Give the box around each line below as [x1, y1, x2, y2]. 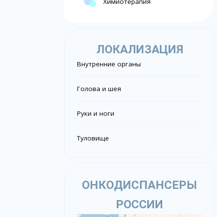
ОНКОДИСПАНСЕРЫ [82, 178, 198, 192]
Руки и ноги [77, 109, 115, 118]
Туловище [77, 134, 109, 143]
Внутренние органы [77, 60, 141, 69]
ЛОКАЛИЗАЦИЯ [96, 43, 183, 57]
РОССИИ [116, 198, 164, 212]
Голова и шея [77, 84, 122, 93]
